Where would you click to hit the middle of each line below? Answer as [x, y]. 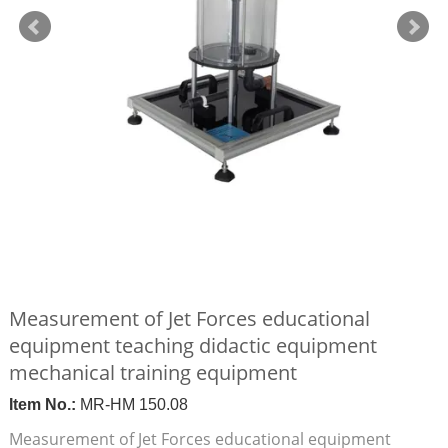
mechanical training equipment [152, 372]
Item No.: [42, 404]
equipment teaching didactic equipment [192, 345]
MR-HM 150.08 [131, 404]
